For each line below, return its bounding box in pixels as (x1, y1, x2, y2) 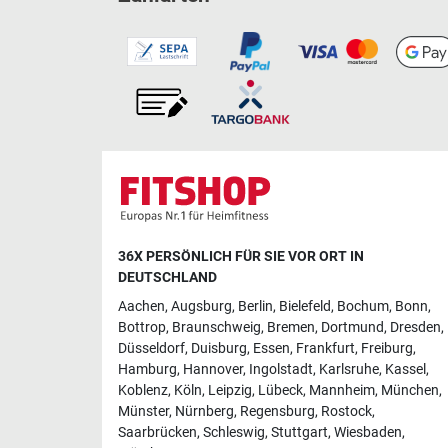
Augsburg (171, 297, 232, 315)
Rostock (321, 402, 372, 420)
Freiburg (361, 339, 413, 357)
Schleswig (203, 423, 265, 441)
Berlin (238, 297, 273, 315)
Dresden (390, 318, 441, 336)
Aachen (118, 297, 165, 315)
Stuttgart (271, 423, 328, 441)
